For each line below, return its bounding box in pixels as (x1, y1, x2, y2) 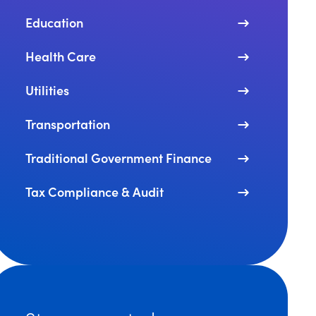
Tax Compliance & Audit (25, 183, 164, 200)
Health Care (25, 47, 97, 65)
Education (25, 13, 84, 31)
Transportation (25, 115, 111, 133)
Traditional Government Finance (25, 149, 212, 166)
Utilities (25, 81, 70, 99)
